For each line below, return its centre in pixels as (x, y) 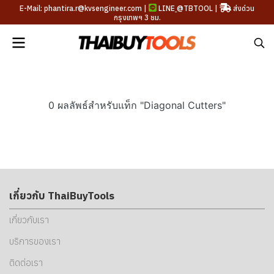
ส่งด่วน (243, 8)
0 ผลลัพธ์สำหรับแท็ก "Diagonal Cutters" (137, 105)
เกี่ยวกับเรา (29, 220)
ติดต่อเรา (26, 263)
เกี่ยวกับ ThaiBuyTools (62, 196)
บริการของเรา (35, 241)
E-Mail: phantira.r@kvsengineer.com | (84, 8)
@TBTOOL (195, 8)
